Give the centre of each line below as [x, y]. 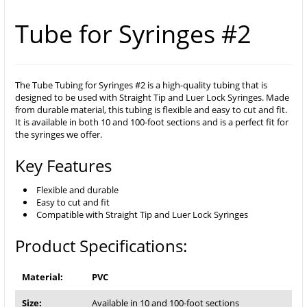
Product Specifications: [101, 246]
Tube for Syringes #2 [133, 34]
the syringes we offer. [59, 134]
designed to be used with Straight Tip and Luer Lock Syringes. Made [152, 97]
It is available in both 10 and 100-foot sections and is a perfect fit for [152, 122]
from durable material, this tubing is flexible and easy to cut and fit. [151, 110]
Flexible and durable [77, 190]
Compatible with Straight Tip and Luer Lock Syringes [142, 214]
